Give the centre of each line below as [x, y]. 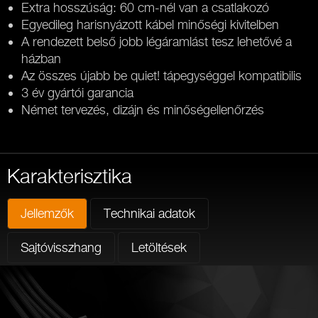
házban [41, 59]
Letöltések [159, 247]
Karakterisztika [70, 176]
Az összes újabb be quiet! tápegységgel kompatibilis [161, 76]
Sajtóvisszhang [61, 247]
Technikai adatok [149, 213]
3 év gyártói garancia [77, 93]
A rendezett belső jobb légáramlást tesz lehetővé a [157, 42]
